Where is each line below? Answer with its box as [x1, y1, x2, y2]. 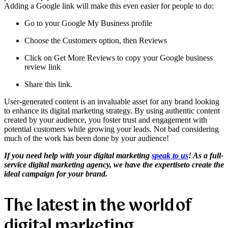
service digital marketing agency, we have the [4, 160, 155, 169]
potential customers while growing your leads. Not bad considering [4, 125, 219, 134]
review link [24, 63, 61, 72]
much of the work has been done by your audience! [4, 134, 171, 143]
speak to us [152, 151, 188, 160]
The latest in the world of [4, 192, 192, 216]
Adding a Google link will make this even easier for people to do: [4, 2, 214, 11]
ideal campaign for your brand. [4, 169, 107, 179]
